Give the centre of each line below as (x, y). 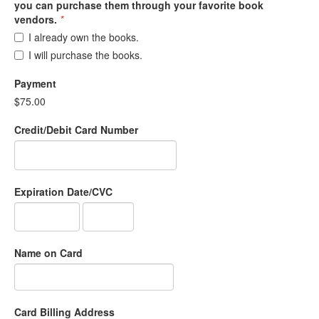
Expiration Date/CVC (63, 192)
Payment (35, 84)
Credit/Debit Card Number (76, 130)
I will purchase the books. (85, 55)
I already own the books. (84, 37)
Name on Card (48, 253)
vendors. (36, 20)
